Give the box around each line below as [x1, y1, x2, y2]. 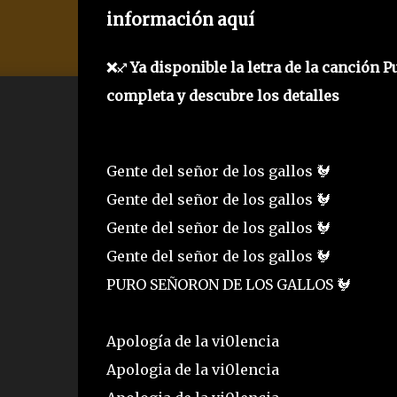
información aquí [105, 9, 254, 30]
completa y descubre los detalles [105, 87, 339, 105]
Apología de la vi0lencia [105, 332, 283, 351]
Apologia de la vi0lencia [105, 361, 283, 379]
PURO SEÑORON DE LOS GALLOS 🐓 [105, 276, 354, 294]
